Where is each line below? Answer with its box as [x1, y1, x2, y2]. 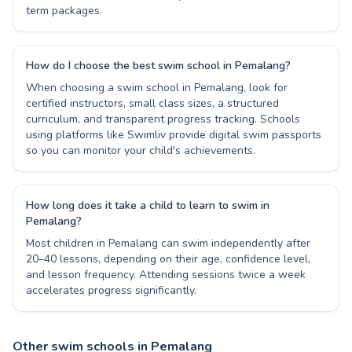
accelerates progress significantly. [26, 283, 196, 298]
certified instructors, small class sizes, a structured [26, 96, 279, 111]
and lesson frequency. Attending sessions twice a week [26, 267, 306, 282]
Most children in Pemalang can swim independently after [26, 236, 310, 251]
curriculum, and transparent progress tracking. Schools [26, 112, 300, 126]
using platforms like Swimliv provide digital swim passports [26, 127, 321, 142]
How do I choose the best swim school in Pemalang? [26, 58, 291, 73]
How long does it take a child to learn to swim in [26, 198, 269, 213]
